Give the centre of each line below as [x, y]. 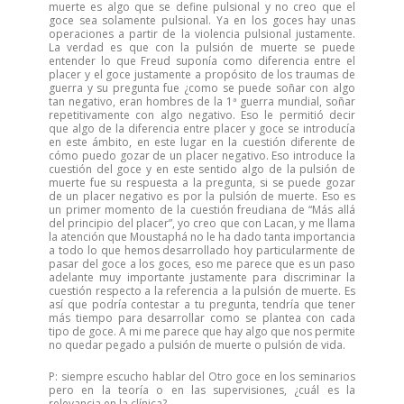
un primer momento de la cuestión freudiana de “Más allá [202, 210]
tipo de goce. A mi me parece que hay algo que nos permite [202, 331]
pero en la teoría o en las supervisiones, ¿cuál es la [202, 390]
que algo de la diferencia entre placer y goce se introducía [202, 129]
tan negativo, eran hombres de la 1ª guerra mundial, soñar [202, 101]
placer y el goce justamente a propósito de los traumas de [202, 74]
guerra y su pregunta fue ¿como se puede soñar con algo [202, 88]
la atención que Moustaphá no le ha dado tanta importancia [202, 237]
